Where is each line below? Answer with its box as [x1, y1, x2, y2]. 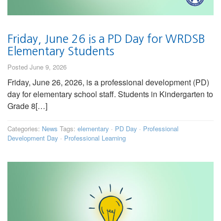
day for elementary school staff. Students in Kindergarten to [7, 88, 213, 100]
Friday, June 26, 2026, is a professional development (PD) [7, 76, 209, 88]
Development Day [7, 133, 58, 143]
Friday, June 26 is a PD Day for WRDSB [7, 33, 205, 45]
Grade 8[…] [7, 100, 47, 112]
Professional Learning [64, 133, 126, 143]
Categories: [7, 124, 42, 134]
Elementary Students [7, 45, 114, 57]
